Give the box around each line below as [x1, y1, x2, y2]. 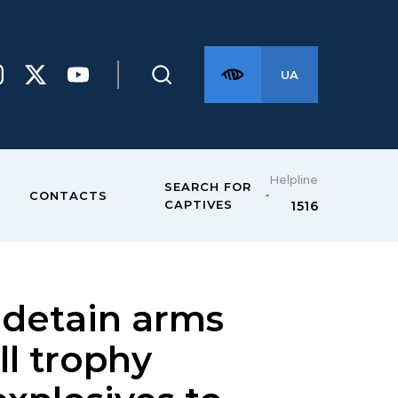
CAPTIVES [163, 197, 233, 211]
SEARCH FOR [163, 179, 251, 194]
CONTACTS [28, 188, 107, 203]
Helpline [269, 172, 318, 187]
